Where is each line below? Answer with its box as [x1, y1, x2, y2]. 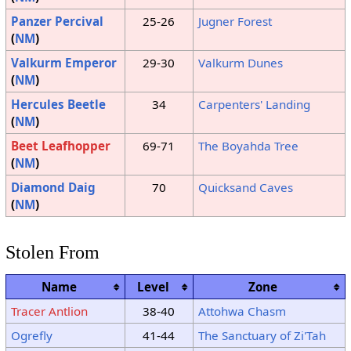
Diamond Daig [10, 179, 96, 196]
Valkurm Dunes [197, 55, 283, 71]
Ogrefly [10, 327, 52, 344]
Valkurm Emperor [10, 55, 117, 71]
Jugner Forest [197, 13, 272, 30]
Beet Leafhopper [10, 138, 110, 154]
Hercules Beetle [10, 96, 106, 113]
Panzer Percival [10, 13, 103, 30]
